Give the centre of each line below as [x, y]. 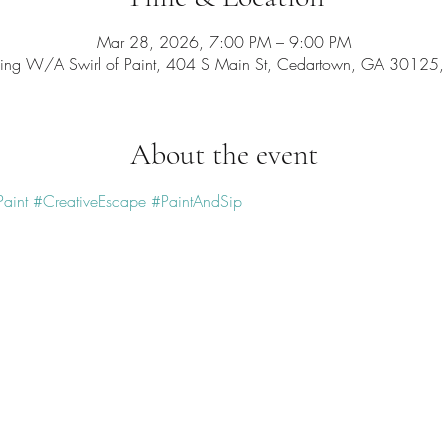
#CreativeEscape [89, 201]
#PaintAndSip [196, 201]
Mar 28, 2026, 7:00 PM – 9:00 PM [224, 42]
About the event [224, 154]
